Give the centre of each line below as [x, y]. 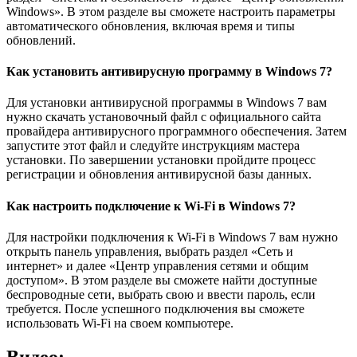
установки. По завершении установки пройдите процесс [161, 160]
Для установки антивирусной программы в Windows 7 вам [167, 103]
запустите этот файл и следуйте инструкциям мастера [153, 146]
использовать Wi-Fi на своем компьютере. [120, 323]
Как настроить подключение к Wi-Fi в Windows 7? [151, 206]
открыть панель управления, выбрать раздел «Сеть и [150, 251]
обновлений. [41, 40]
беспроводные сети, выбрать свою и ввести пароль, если [161, 294]
